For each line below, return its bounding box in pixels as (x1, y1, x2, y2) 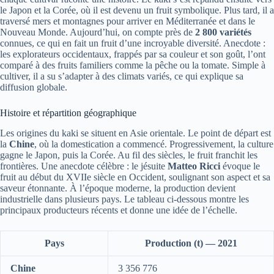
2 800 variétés (195, 26, 251, 37)
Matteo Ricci (168, 160, 220, 171)
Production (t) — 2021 (144, 237, 237, 248)
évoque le (220, 160, 260, 171)
